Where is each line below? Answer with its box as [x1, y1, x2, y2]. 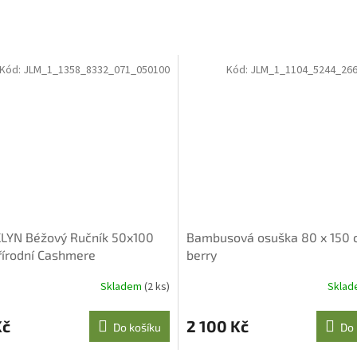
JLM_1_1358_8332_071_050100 [23, 61, 170, 78]
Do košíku [113, 320, 161, 334]
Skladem [100, 279, 144, 296]
